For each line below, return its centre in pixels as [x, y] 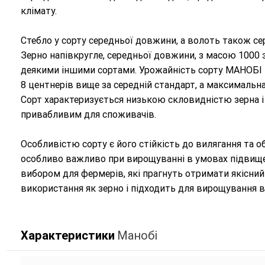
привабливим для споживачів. [88, 114]
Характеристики [67, 236]
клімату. [38, 11]
